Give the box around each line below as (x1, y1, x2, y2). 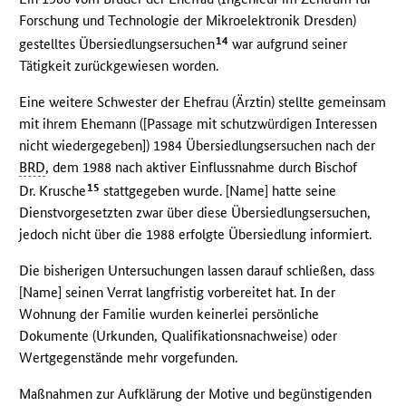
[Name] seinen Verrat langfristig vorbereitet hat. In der (19, 284, 336, 301)
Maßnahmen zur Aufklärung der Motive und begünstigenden (19, 385, 372, 402)
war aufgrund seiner (228, 35, 348, 53)
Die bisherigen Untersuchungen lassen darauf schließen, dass (19, 262, 375, 279)
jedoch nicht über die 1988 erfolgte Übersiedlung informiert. (19, 226, 372, 243)
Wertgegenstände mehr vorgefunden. (19, 349, 238, 366)
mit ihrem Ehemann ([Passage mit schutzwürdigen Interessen (19, 115, 378, 133)
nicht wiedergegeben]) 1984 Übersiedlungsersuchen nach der (19, 137, 376, 155)
